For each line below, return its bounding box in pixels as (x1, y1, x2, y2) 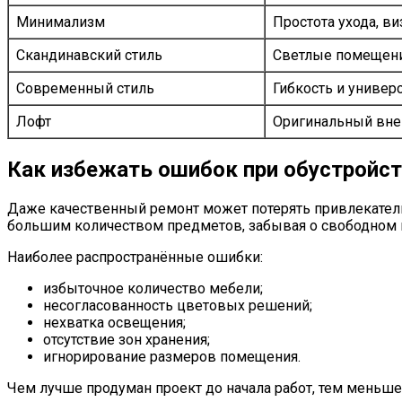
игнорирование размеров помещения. (43, 348, 301, 366)
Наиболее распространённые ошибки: (7, 249, 263, 267)
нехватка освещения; (43, 314, 186, 332)
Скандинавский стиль (16, 47, 162, 65)
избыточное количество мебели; (43, 280, 263, 298)
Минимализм (16, 13, 105, 31)
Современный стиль (16, 80, 154, 98)
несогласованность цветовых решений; (43, 297, 312, 315)
